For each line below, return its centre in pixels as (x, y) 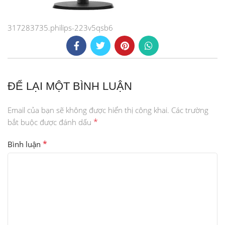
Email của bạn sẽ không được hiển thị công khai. (88, 110)
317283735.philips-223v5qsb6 (60, 28)
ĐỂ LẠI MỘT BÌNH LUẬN (70, 86)
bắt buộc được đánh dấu (50, 122)
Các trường (190, 110)
